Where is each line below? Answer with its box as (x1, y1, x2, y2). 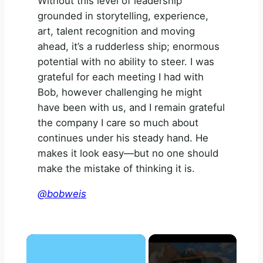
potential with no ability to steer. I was (38, 55, 214, 68)
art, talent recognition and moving (38, 25, 195, 37)
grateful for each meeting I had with (38, 70, 204, 83)
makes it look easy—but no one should (38, 147, 218, 159)
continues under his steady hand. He (38, 131, 208, 144)
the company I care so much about (38, 116, 198, 129)
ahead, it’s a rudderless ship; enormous (38, 40, 220, 52)
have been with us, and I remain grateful (38, 101, 225, 113)
